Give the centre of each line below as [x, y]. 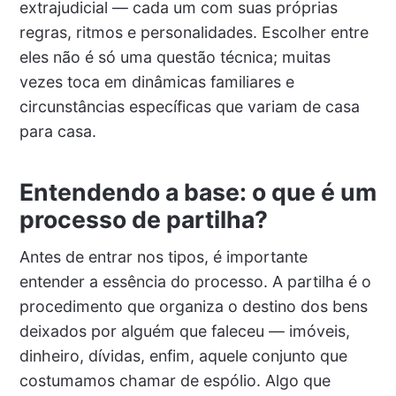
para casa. [57, 132]
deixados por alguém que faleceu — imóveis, [184, 331]
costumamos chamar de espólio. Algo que [175, 381]
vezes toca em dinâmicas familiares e [156, 82]
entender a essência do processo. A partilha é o [195, 282]
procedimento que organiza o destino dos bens [193, 307]
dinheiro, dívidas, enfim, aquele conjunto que [183, 356]
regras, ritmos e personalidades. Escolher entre [194, 33]
